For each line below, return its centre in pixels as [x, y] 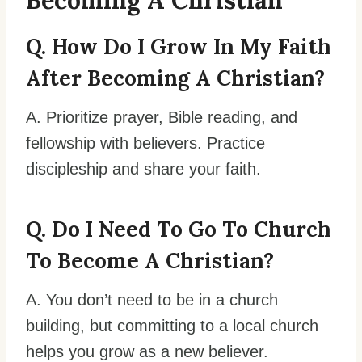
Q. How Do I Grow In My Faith [179, 47]
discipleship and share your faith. [143, 169]
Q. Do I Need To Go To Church [179, 229]
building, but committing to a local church [172, 326]
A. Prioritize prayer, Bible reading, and [162, 118]
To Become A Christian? [150, 261]
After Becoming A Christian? [175, 78]
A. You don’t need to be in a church [152, 300]
